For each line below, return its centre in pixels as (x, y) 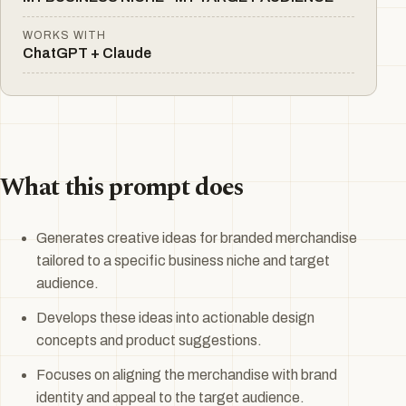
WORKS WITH (64, 35)
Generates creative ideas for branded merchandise (197, 238)
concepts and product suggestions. (149, 340)
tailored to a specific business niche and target (183, 261)
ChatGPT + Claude (87, 53)
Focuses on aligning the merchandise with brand (187, 374)
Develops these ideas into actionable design (175, 317)
